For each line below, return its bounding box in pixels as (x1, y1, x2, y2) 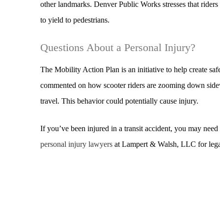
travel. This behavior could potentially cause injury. (40, 96, 199, 105)
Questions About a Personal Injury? (40, 41, 196, 54)
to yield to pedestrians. (40, 16, 110, 24)
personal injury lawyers (40, 139, 113, 148)
